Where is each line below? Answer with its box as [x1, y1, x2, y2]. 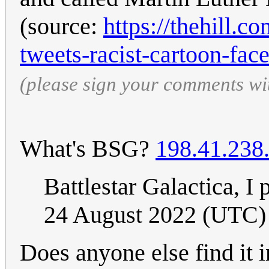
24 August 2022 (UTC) [44, 201, 266, 229]
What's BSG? [20, 135, 156, 163]
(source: [20, 13, 103, 40]
